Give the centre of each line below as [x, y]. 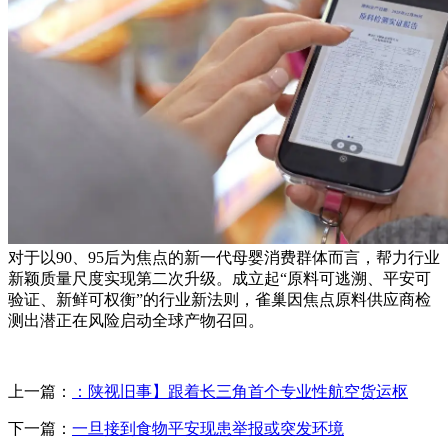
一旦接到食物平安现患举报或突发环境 [208, 428]
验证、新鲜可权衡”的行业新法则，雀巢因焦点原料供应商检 [219, 299]
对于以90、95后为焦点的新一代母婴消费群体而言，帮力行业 [224, 257]
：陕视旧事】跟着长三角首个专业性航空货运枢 [240, 391]
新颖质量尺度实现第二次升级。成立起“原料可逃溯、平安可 [219, 278]
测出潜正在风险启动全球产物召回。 [136, 320]
